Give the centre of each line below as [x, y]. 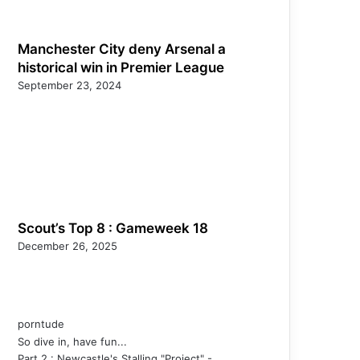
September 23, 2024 [70, 85]
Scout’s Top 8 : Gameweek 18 [113, 228]
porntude [41, 323]
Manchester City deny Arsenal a [122, 49]
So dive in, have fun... [72, 341]
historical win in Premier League [121, 67]
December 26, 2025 [67, 245]
